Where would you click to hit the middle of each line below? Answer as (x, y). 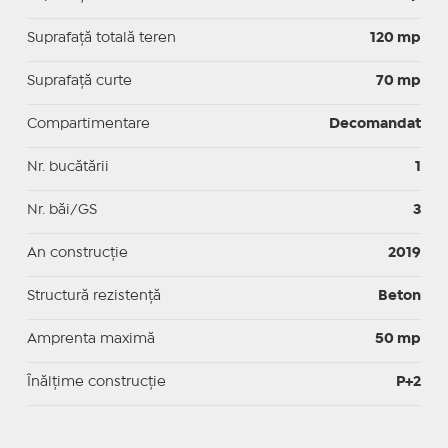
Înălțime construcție (96, 381)
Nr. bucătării (67, 166)
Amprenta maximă (90, 338)
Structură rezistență (93, 295)
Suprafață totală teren (101, 37)
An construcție (77, 252)
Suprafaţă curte (79, 80)
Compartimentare (88, 123)
